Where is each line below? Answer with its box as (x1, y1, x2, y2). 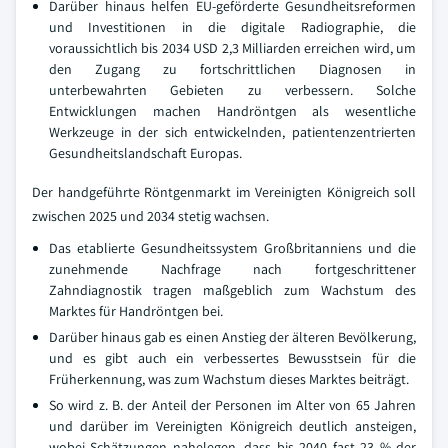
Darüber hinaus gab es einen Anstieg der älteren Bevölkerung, (49, 328, 416, 346)
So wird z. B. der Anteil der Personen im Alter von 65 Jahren (49, 396, 416, 414)
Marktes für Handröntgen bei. (49, 302, 223, 320)
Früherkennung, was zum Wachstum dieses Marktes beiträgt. (49, 370, 409, 388)
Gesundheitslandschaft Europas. (49, 144, 242, 162)
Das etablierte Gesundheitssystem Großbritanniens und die (49, 239, 416, 257)
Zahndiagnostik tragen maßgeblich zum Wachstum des (49, 281, 416, 299)
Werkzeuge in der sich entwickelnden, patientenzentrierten (49, 123, 416, 141)
